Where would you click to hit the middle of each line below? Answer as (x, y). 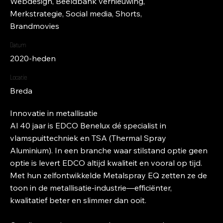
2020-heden (33, 58)
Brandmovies (35, 26)
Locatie (18, 77)
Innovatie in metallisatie (54, 113)
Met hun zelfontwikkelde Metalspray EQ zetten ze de (109, 175)
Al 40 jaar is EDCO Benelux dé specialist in (88, 125)
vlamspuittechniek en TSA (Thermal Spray (88, 138)
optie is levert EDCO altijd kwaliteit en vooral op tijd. (106, 163)
